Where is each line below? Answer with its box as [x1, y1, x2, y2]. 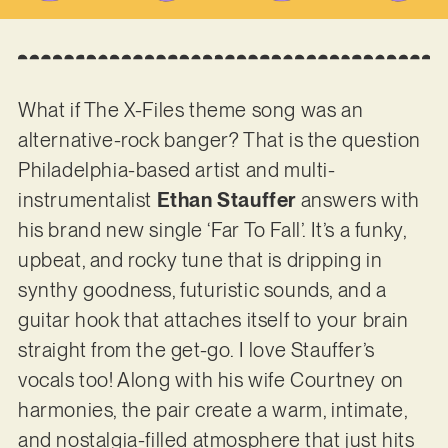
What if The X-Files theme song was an [17, 98, 364, 123]
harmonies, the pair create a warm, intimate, [17, 398, 408, 423]
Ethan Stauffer [156, 188, 296, 213]
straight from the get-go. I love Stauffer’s [17, 338, 375, 363]
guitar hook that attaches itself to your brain [17, 308, 409, 333]
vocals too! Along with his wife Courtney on [17, 368, 404, 393]
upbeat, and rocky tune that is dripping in [17, 248, 383, 273]
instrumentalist [17, 188, 157, 213]
